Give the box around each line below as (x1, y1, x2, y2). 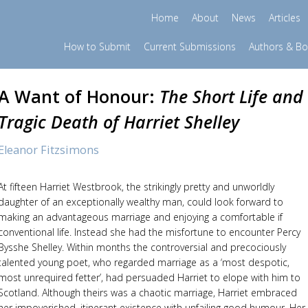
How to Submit (63, 40, 131, 53)
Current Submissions (143, 40, 236, 53)
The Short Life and (159, 85, 303, 108)
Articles (268, 11, 300, 24)
